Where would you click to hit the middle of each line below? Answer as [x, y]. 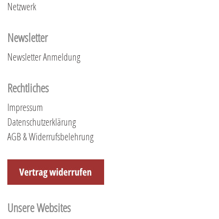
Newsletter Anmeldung [44, 57]
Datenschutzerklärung [42, 122]
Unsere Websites [39, 208]
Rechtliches [28, 88]
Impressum [25, 107]
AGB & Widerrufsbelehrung [50, 136]
